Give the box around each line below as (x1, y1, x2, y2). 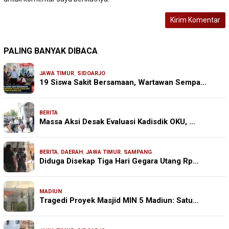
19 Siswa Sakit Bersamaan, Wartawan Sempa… (39, 78, 207, 87)
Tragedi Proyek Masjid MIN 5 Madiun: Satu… (39, 196, 199, 205)
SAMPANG (124, 149, 152, 156)
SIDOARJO (77, 70, 105, 77)
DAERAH (61, 149, 83, 156)
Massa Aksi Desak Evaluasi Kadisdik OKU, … (39, 117, 195, 127)
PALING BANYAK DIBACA (4, 46, 98, 56)
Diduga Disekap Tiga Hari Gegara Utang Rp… (39, 156, 199, 166)
